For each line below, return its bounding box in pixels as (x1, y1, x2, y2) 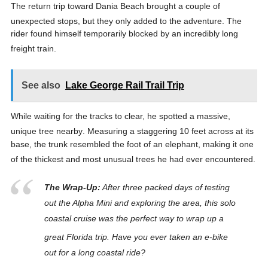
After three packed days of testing (100, 182, 230, 193)
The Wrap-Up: (44, 182, 100, 193)
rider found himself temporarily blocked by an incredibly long (10, 29, 238, 39)
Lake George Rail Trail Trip (65, 80, 184, 90)
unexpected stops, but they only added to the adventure (10, 16, 222, 26)
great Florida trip (44, 232, 107, 242)
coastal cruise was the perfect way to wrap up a (44, 214, 224, 224)
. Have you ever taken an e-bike (106, 232, 228, 242)
